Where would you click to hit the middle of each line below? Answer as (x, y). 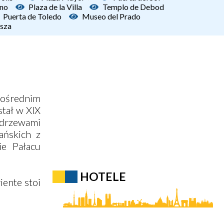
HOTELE (103, 176)
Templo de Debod (133, 7)
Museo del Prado (111, 16)
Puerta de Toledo (32, 16)
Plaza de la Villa (55, 7)
